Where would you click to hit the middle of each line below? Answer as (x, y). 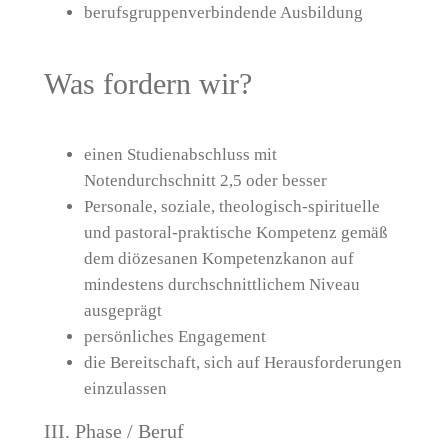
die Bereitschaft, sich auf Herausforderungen (242, 363)
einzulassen (125, 389)
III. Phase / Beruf (113, 430)
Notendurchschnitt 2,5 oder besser (205, 181)
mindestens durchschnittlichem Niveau (221, 285)
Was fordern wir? (147, 84)
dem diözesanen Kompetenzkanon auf (218, 259)
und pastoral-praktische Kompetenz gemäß (235, 233)
